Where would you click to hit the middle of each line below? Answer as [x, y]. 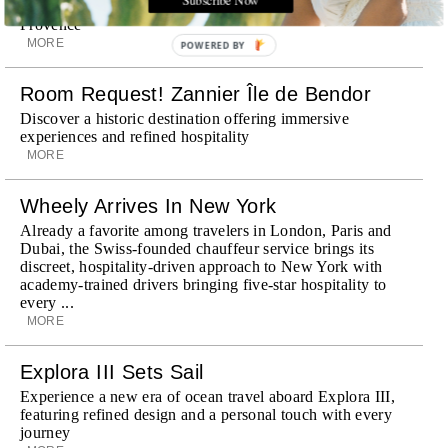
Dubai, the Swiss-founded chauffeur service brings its [197, 248]
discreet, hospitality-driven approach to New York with [201, 266]
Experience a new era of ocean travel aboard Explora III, [207, 396]
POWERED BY [213, 45]
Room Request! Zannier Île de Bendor [195, 93]
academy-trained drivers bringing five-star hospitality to [203, 284]
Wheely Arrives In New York [148, 205]
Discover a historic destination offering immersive [185, 118]
